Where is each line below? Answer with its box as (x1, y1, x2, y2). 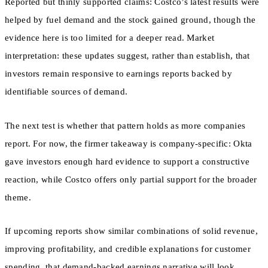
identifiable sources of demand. (5, 87, 128, 97)
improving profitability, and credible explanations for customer (5, 243, 251, 254)
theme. (5, 192, 31, 202)
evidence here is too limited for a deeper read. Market (5, 33, 215, 43)
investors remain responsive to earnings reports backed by (5, 69, 233, 79)
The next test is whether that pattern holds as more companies (5, 120, 246, 130)
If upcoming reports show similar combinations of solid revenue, (5, 226, 258, 236)
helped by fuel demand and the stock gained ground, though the (5, 15, 256, 25)
